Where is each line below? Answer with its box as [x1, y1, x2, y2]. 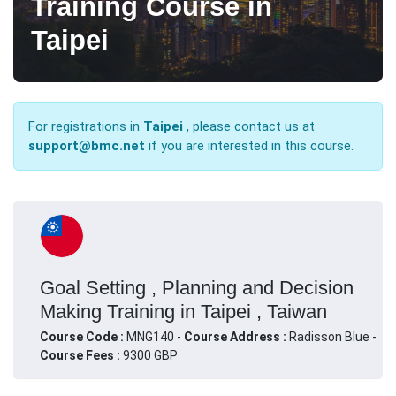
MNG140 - [126, 329, 184, 344]
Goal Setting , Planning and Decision [40, 276, 354, 299]
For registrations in [28, 118, 143, 134]
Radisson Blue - [289, 329, 377, 344]
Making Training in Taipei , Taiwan [40, 300, 327, 323]
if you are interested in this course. [148, 137, 354, 154]
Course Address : [184, 329, 289, 344]
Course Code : [40, 329, 126, 344]
